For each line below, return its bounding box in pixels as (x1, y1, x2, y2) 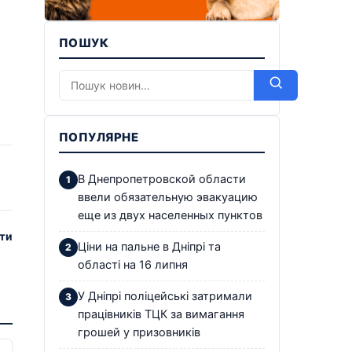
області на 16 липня (78, 257, 188, 272)
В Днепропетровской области (78, 171, 246, 186)
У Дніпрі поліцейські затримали (78, 288, 252, 303)
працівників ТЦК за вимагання (78, 306, 244, 321)
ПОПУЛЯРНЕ (59, 129, 139, 145)
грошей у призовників (78, 324, 200, 339)
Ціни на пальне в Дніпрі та (78, 239, 221, 254)
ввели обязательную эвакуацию (78, 189, 258, 204)
